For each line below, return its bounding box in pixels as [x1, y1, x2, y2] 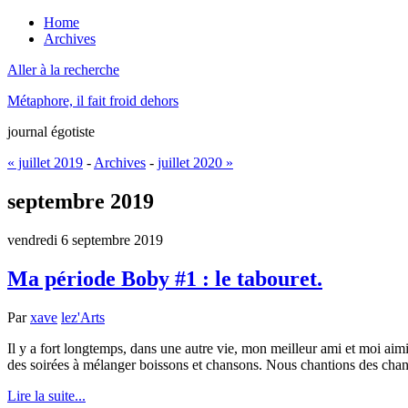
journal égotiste [7, 124, 95, 139]
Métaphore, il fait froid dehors [7, 93, 178, 108]
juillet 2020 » [158, 155, 233, 170]
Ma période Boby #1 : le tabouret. [7, 266, 322, 291]
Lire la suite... [7, 387, 86, 403]
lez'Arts [61, 309, 105, 325]
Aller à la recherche [7, 62, 119, 77]
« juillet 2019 [7, 155, 83, 170]
